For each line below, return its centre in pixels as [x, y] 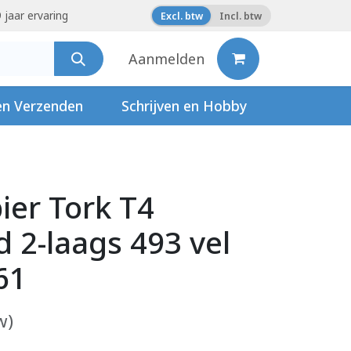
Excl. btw [181, 16]
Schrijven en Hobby [184, 106]
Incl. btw [240, 16]
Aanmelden [166, 58]
